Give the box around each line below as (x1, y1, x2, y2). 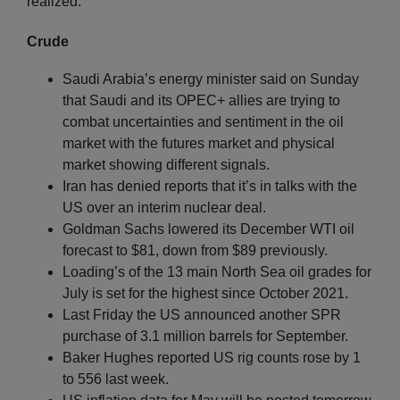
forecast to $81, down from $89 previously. (62, 242, 328, 258)
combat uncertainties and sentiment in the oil (62, 113, 344, 129)
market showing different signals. (62, 156, 270, 172)
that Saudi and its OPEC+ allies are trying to (62, 92, 340, 108)
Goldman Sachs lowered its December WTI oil (62, 221, 354, 237)
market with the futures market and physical (62, 135, 335, 151)
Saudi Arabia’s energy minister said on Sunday (62, 71, 359, 87)
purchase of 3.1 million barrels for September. (62, 328, 348, 344)
